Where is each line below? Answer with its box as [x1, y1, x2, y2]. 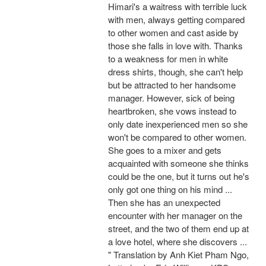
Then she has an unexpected [108, 196, 220, 209]
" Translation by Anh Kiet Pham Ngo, [108, 248, 249, 261]
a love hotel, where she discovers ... [108, 235, 247, 248]
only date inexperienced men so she [108, 118, 248, 131]
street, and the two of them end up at [108, 222, 249, 235]
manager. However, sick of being [108, 91, 235, 104]
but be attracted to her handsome [108, 78, 236, 91]
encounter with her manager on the [108, 209, 242, 222]
